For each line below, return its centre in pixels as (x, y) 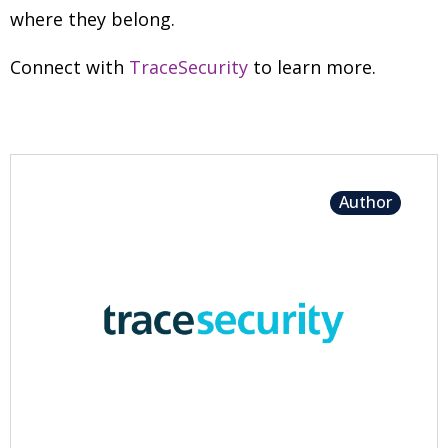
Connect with (69, 67)
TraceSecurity (188, 67)
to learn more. (312, 67)
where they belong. (92, 19)
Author (365, 202)
